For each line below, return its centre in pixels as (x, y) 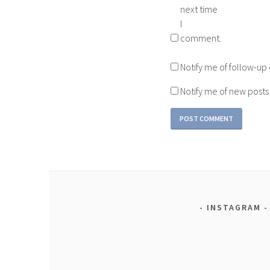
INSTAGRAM (234, 208)
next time (199, 9)
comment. (201, 38)
